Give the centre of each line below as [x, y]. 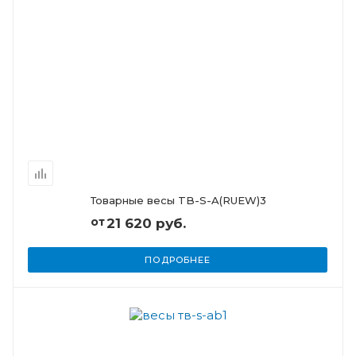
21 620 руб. [146, 223]
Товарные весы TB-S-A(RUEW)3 [178, 200]
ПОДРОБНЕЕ [178, 260]
